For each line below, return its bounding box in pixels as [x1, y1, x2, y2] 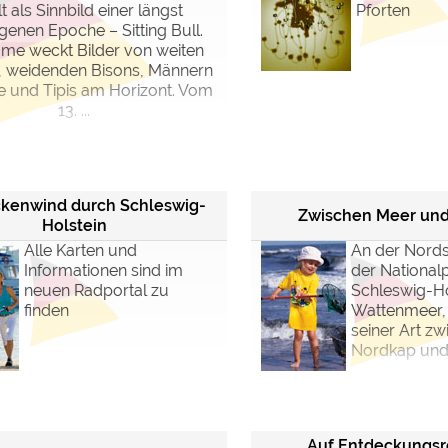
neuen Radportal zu [24, 281, 169, 300]
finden [24, 301, 69, 320]
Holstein [41, 215, 107, 235]
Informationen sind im [24, 261, 183, 280]
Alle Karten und [24, 241, 137, 260]
